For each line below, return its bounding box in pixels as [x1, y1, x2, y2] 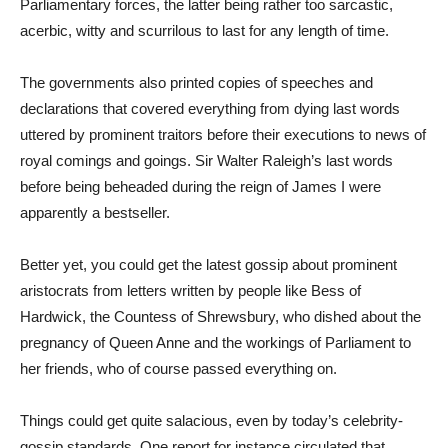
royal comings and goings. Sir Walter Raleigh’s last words [20, 152, 393, 169]
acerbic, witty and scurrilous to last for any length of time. [20, 22, 389, 39]
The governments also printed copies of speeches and [20, 74, 373, 91]
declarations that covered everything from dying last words [20, 100, 400, 117]
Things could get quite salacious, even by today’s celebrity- [20, 412, 403, 429]
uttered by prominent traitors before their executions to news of [20, 126, 426, 143]
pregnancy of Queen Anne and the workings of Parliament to [20, 334, 411, 351]
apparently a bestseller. [20, 204, 170, 221]
